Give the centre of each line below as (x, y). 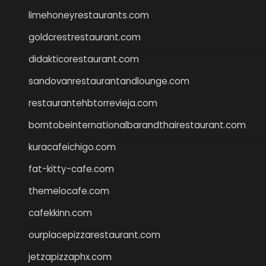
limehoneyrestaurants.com (89, 15)
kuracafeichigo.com (72, 147)
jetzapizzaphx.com (70, 256)
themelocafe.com (69, 191)
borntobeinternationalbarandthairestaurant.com (137, 125)
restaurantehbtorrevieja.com (93, 103)
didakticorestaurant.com (84, 59)
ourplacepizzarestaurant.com (94, 235)
